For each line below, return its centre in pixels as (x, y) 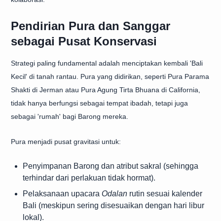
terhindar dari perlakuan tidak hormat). (89, 178)
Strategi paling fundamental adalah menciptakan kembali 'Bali (107, 63)
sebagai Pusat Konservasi (84, 41)
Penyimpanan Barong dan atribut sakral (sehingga (110, 166)
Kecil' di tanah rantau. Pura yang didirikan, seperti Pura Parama (110, 76)
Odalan (114, 194)
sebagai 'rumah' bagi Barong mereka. (70, 116)
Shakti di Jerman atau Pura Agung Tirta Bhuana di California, (106, 90)
